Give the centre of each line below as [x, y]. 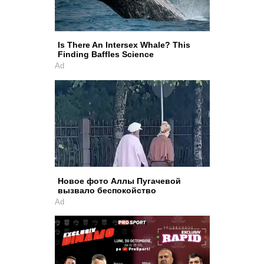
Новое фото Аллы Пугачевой [119, 181]
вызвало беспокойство [107, 190]
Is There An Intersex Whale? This [124, 45]
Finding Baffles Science [105, 55]
